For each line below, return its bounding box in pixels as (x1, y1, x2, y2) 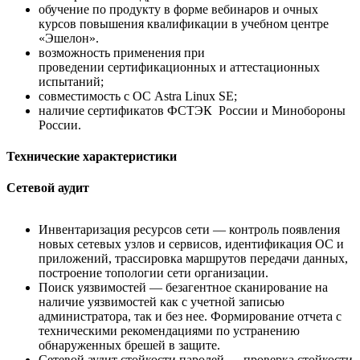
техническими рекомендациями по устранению (39, 324, 300, 338)
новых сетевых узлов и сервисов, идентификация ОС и (39, 237, 344, 252)
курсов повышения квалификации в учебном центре (39, 16, 329, 31)
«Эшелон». (39, 31, 99, 45)
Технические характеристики (6, 149, 177, 164)
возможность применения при (39, 45, 205, 59)
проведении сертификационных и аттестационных (39, 59, 320, 74)
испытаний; (39, 74, 104, 88)
